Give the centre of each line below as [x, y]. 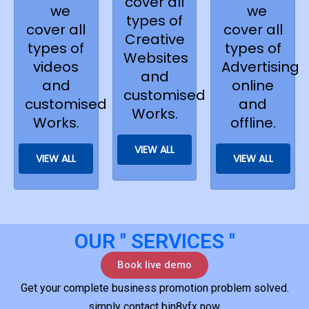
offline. [253, 123]
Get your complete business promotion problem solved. [154, 288]
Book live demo [154, 265]
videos [56, 67]
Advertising [261, 67]
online [253, 86]
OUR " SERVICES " [154, 241]
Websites [156, 58]
